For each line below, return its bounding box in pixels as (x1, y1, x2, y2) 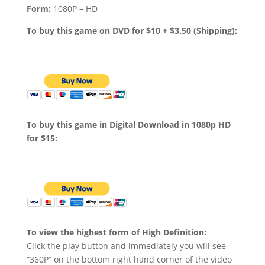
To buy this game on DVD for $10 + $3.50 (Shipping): (26, 24, 237, 36)
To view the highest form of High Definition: (26, 226, 206, 238)
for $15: (26, 132, 57, 144)
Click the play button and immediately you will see (26, 240, 226, 251)
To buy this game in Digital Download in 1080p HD (26, 118, 231, 130)
